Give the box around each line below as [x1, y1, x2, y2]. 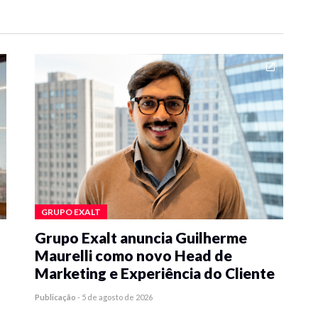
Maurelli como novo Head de [35, 246, 232, 264]
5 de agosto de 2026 [82, 292, 153, 302]
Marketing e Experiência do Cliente [35, 264, 275, 282]
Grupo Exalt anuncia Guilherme [35, 229, 247, 246]
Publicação [35, 292, 76, 302]
